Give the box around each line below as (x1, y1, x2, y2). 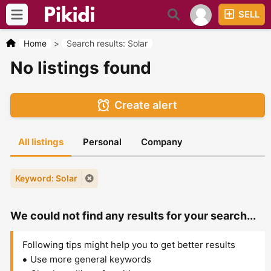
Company (141, 136, 183, 148)
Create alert (114, 99, 177, 111)
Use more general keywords (30, 253, 151, 265)
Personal (83, 136, 122, 148)
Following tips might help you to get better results (22, 239, 235, 250)
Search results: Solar (67, 38, 148, 48)
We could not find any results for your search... (10, 209, 256, 222)
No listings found (10, 57, 151, 78)
